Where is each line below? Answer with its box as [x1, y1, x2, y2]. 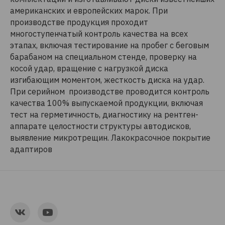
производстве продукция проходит [10, 17, 148, 27]
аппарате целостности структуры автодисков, [10, 121, 191, 131]
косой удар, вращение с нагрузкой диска [10, 63, 168, 73]
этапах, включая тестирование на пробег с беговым [10, 40, 209, 50]
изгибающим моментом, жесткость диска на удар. [10, 75, 204, 85]
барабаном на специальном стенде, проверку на [10, 52, 197, 62]
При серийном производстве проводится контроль [10, 86, 209, 96]
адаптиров [10, 144, 52, 154]
